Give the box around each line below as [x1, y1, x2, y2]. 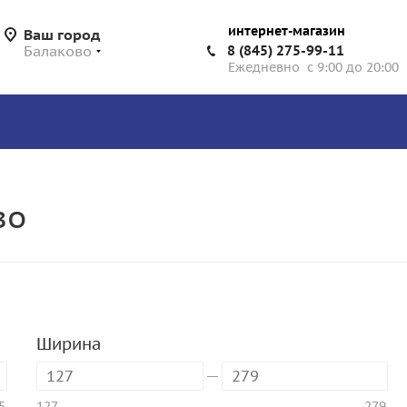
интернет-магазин [228, 23, 345, 39]
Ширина [36, 333, 101, 354]
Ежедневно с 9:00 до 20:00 [228, 59, 399, 75]
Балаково [24, 42, 92, 60]
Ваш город [24, 25, 100, 44]
